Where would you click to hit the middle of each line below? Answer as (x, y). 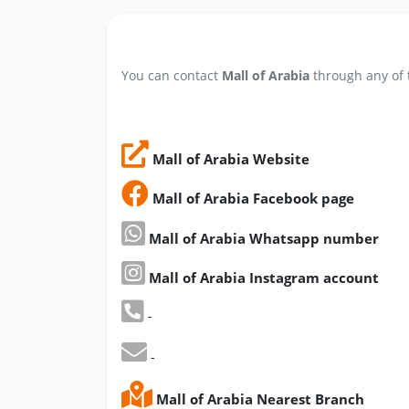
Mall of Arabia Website (229, 158)
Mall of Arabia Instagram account (262, 278)
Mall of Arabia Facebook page (252, 199)
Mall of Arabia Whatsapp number (262, 238)
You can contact (172, 76)
